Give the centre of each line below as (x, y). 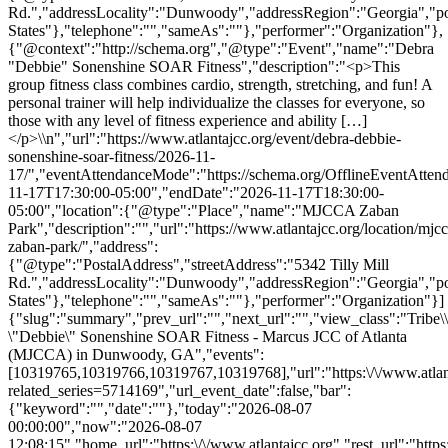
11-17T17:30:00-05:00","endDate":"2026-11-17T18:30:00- (196, 192)
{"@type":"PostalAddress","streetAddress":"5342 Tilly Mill (198, 264)
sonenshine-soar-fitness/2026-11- (111, 156)
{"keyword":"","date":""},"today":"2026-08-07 (160, 408)
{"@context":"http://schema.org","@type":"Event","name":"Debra (221, 48)
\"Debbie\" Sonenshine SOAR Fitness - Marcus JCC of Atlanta (207, 336)
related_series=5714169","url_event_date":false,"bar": (179, 390)
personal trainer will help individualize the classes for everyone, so (216, 102)
